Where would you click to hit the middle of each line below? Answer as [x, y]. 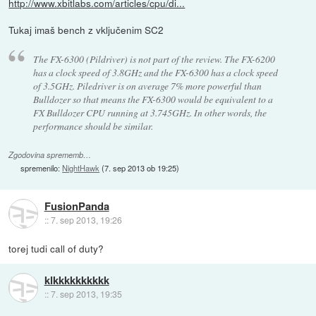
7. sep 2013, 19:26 [86, 220]
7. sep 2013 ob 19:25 [141, 168]
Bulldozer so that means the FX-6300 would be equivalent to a [153, 99]
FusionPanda [77, 206]
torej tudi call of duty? [56, 249]
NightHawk [81, 168]
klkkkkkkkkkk [77, 280]
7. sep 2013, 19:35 [86, 294]
